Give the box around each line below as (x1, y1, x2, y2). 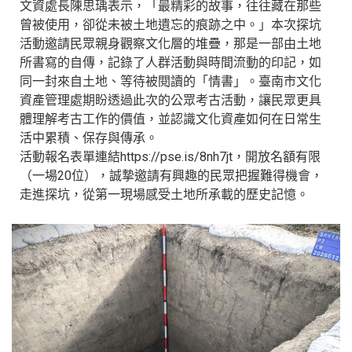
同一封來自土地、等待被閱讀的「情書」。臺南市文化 (20, 74, 321, 89)
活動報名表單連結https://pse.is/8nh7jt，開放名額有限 (20, 149, 321, 164)
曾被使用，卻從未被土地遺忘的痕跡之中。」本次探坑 (20, 17, 321, 32)
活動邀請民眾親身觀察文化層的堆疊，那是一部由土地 (20, 36, 321, 51)
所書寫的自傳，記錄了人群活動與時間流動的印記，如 (20, 55, 321, 70)
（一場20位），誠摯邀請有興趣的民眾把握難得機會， (20, 168, 323, 183)
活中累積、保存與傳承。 (20, 130, 158, 145)
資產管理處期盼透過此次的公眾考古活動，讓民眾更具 (20, 93, 321, 108)
